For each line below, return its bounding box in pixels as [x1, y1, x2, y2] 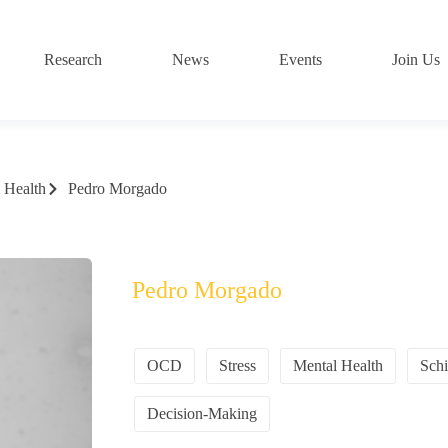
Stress [219, 356, 257, 374]
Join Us [392, 51, 441, 68]
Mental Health [293, 356, 384, 374]
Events [279, 51, 323, 68]
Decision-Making [147, 404, 258, 422]
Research [44, 51, 103, 68]
